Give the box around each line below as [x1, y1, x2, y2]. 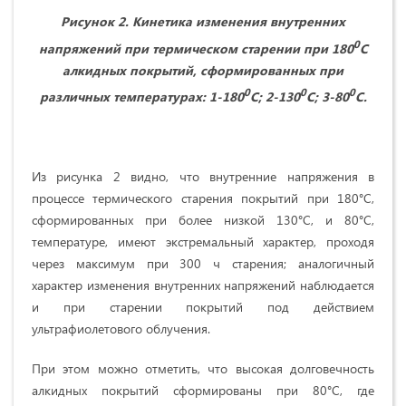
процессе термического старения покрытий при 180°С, [32, 189, 374, 208]
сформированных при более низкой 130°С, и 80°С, [32, 211, 374, 229]
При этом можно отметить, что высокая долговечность [32, 360, 374, 378]
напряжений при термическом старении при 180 [38, 39, 353, 57]
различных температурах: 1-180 [39, 88, 244, 106]
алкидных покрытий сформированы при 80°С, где [32, 382, 374, 400]
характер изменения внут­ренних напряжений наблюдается [32, 276, 374, 295]
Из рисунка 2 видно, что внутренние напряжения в [32, 168, 374, 186]
